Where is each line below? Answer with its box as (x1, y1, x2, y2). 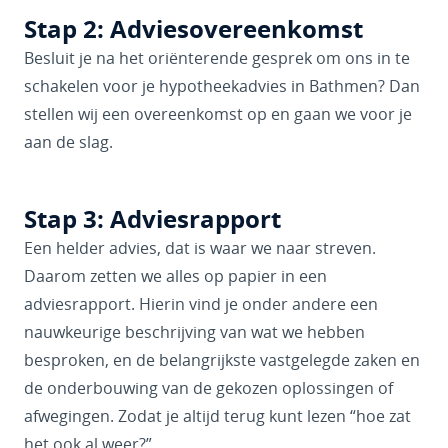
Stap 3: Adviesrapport (24, 202, 281, 236)
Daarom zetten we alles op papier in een (24, 265, 327, 287)
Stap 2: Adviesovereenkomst (24, 12, 363, 46)
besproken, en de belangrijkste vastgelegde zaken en (24, 349, 420, 371)
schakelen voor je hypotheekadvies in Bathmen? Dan (24, 75, 420, 97)
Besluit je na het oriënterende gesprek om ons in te (24, 47, 410, 69)
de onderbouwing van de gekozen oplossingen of (24, 377, 393, 399)
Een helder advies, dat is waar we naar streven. (24, 237, 376, 259)
